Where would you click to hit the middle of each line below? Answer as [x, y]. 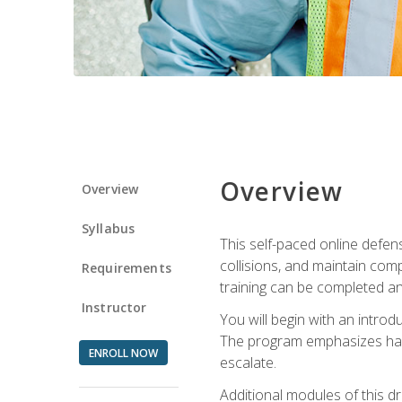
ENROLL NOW [123, 353]
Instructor [114, 307]
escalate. [248, 362]
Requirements [127, 267]
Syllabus [109, 228]
